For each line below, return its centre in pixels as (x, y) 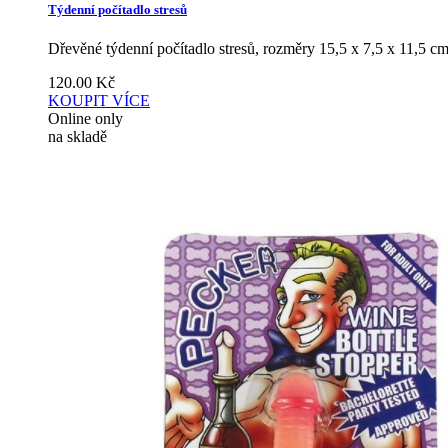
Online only (85, 118)
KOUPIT (78, 100)
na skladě (77, 136)
